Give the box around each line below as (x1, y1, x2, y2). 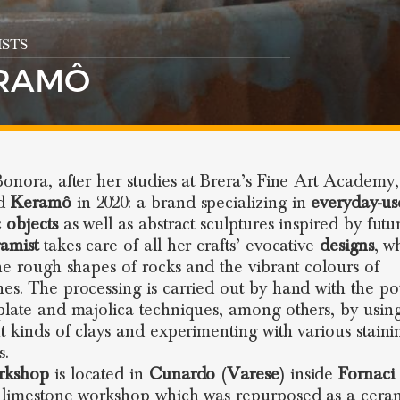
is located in (48, 363, 149, 385)
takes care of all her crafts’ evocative (37, 235, 321, 256)
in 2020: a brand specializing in (71, 192, 312, 213)
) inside (279, 363, 339, 385)
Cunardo (148, 363, 216, 385)
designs (320, 235, 374, 256)
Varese (227, 363, 279, 385)
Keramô (11, 192, 71, 213)
